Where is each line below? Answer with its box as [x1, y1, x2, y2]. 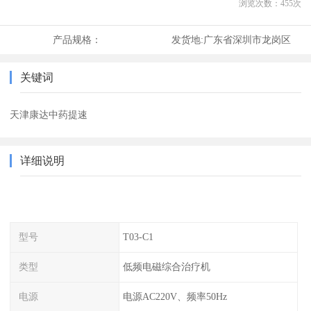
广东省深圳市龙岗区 [203, 34, 291, 46]
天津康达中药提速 [10, 109, 88, 121]
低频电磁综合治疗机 [122, 260, 210, 272]
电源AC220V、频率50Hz [122, 290, 227, 302]
